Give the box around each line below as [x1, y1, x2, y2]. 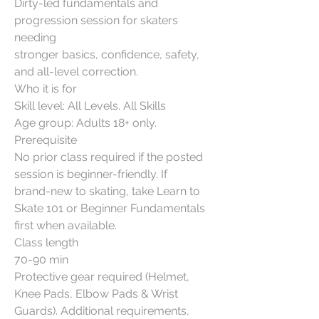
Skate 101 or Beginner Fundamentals [14, 201, 205, 215]
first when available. [14, 218, 117, 232]
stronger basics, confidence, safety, [14, 47, 199, 61]
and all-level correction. [14, 64, 138, 78]
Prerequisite [14, 132, 77, 147]
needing [14, 30, 56, 44]
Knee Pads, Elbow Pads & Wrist [14, 286, 178, 300]
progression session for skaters [14, 13, 178, 27]
